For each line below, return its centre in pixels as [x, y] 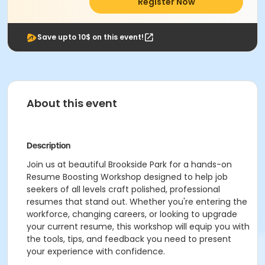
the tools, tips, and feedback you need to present [129, 239]
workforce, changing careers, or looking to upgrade [132, 214]
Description [49, 146]
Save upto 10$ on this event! [91, 37]
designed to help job [185, 177]
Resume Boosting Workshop [84, 177]
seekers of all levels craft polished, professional [123, 189]
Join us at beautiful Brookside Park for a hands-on [129, 164]
